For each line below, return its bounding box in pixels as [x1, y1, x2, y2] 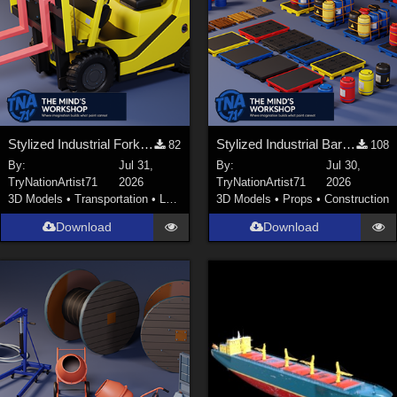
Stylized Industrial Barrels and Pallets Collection [341, 136, 355, 152]
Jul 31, [118, 159, 153, 173]
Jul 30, [326, 159, 362, 173]
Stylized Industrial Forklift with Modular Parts [140, 136, 154, 152]
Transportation [74, 192, 149, 206]
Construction [323, 192, 389, 206]
